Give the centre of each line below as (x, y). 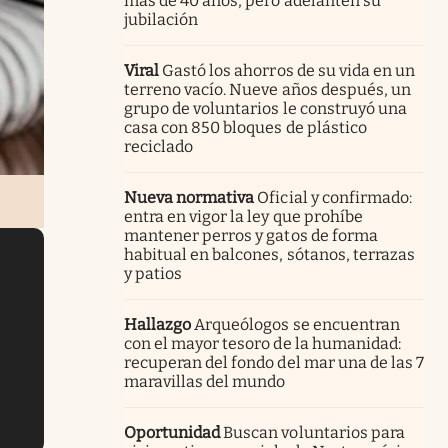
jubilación (161, 19)
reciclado (159, 146)
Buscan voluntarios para (314, 432)
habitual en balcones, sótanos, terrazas (269, 254)
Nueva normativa (189, 197)
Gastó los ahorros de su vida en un (288, 70)
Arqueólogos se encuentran (297, 324)
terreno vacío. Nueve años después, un (267, 89)
